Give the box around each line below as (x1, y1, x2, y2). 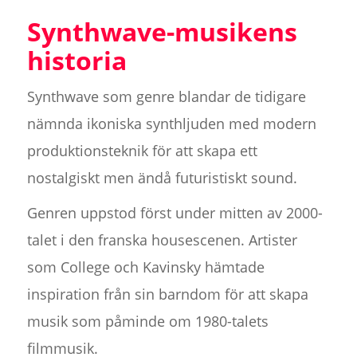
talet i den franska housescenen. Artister (26, 230, 297, 250)
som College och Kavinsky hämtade (26, 257, 265, 277)
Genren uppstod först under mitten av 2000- (26, 203, 323, 223)
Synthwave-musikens (26, 14, 297, 49)
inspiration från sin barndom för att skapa (26, 284, 308, 304)
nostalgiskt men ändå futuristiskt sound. (26, 168, 297, 188)
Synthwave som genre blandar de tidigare (26, 87, 306, 107)
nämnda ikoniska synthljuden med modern (26, 114, 316, 134)
